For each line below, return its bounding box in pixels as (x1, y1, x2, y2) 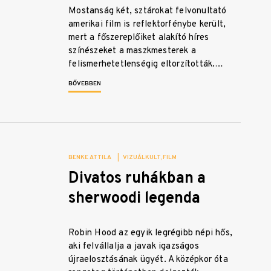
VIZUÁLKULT (123, 154, 161, 162)
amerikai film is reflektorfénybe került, (68, 19, 226, 31)
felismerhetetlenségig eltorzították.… (68, 59, 224, 71)
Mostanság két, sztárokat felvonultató (68, 5, 227, 18)
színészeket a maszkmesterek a (68, 45, 196, 57)
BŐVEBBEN (68, 80, 102, 88)
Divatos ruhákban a (68, 169, 206, 189)
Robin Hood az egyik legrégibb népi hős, (68, 227, 232, 240)
